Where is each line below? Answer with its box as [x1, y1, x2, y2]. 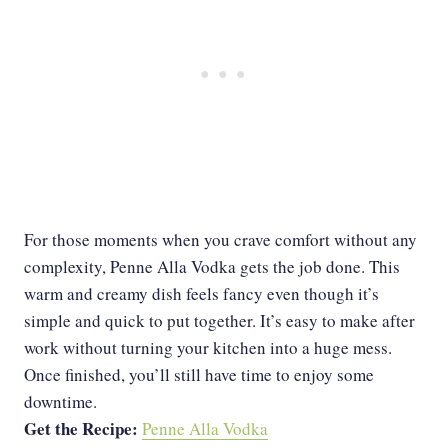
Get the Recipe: [24, 416, 142, 442]
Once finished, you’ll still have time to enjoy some [24, 363, 374, 387]
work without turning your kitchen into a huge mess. [24, 336, 392, 360]
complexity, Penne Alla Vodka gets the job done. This [24, 255, 400, 279]
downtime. [24, 390, 97, 414]
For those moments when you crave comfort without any [24, 228, 417, 252]
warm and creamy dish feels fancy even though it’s [24, 282, 379, 306]
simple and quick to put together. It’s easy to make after [24, 309, 415, 333]
